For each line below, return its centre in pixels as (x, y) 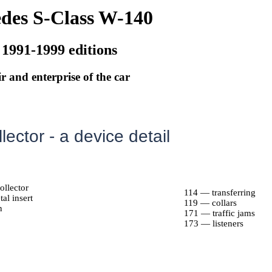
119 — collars (210, 203)
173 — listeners (214, 223)
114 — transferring (220, 192)
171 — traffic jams (219, 213)
